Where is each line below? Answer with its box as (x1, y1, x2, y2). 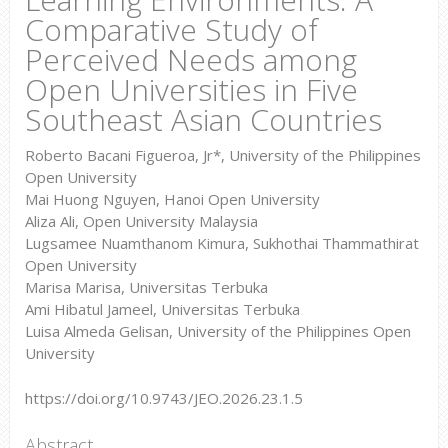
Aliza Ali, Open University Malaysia (24, 211, 262, 231)
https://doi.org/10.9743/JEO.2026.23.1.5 (24, 387, 303, 408)
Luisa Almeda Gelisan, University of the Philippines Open (24, 321, 411, 341)
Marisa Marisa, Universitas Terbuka (24, 277, 272, 297)
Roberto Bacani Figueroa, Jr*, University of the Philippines (24, 145, 421, 165)
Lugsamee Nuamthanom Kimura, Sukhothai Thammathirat (24, 233, 419, 253)
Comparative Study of (24, 9, 318, 50)
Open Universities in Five (24, 69, 358, 110)
